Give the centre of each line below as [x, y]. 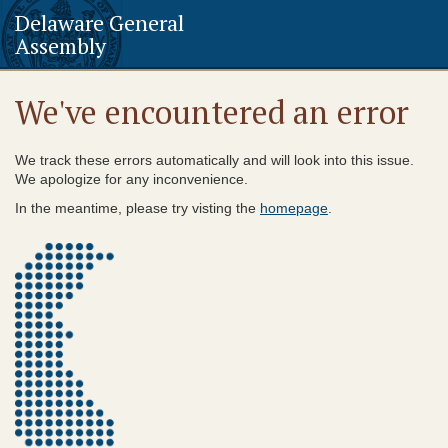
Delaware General [99, 22]
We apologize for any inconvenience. [131, 179]
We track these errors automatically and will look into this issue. [214, 160]
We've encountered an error [212, 112]
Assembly [60, 45]
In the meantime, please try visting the [137, 208]
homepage [294, 208]
